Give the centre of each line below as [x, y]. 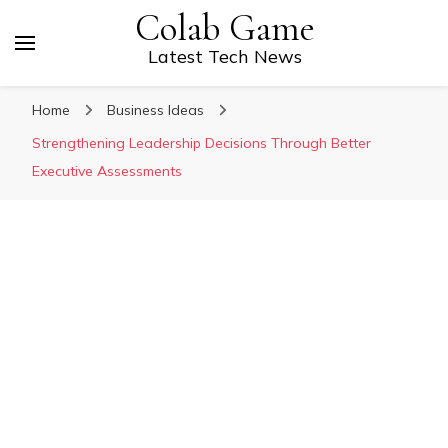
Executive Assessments [107, 171]
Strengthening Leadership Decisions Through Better [201, 143]
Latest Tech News [225, 56]
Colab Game [225, 28]
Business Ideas [157, 110]
